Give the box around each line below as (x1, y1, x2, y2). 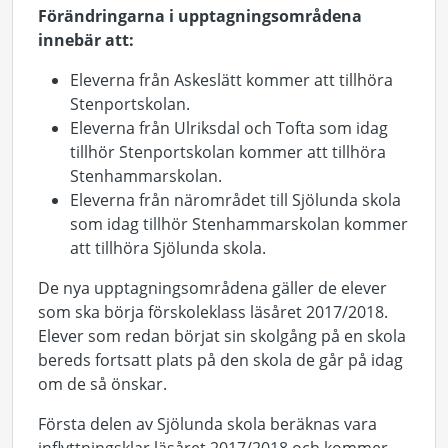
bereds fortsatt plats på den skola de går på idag (38, 349, 403, 371)
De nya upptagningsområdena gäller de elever (38, 277, 387, 299)
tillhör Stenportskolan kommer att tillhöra (70, 141, 386, 163)
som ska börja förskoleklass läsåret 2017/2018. (38, 301, 388, 323)
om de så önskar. (38, 373, 167, 395)
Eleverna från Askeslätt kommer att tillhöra (70, 69, 393, 91)
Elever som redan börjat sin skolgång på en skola (38, 325, 406, 347)
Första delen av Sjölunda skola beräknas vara (38, 413, 377, 435)
